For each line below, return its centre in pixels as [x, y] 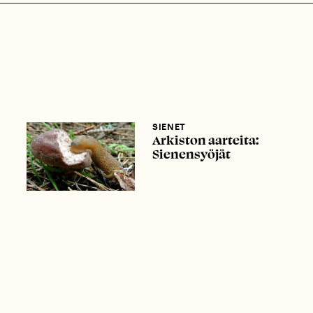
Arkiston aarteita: [206, 140]
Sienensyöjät [192, 154]
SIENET [169, 127]
